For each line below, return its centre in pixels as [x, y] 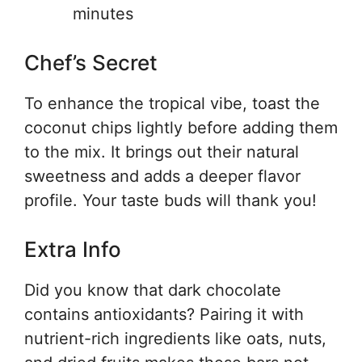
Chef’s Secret [91, 62]
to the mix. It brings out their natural [162, 152]
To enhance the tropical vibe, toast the [172, 103]
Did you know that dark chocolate [153, 290]
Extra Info [73, 249]
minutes [103, 13]
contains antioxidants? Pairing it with [164, 314]
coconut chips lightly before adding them [181, 127]
